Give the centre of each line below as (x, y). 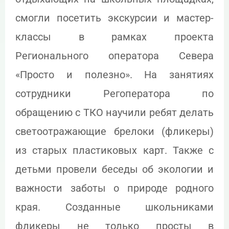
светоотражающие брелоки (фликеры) (114, 132)
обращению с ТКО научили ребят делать (114, 113)
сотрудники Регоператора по (114, 94)
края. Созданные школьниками (114, 207)
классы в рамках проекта (114, 37)
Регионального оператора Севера (114, 56)
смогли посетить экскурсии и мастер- (114, 18)
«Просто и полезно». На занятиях (114, 75)
